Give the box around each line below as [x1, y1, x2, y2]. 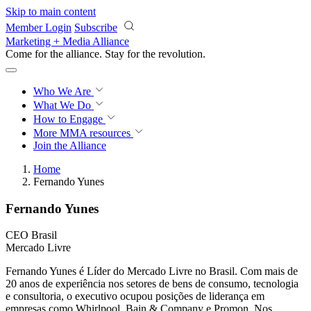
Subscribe [74, 22, 117, 33]
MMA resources [57, 127, 131, 139]
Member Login [6, 22, 72, 33]
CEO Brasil [6, 229, 57, 242]
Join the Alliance [33, 140, 106, 151]
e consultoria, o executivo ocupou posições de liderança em [6, 290, 264, 303]
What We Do [33, 99, 94, 111]
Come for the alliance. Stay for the [6, 48, 158, 60]
